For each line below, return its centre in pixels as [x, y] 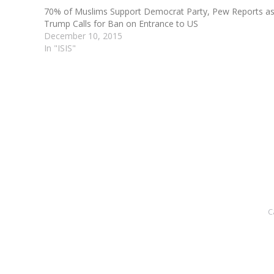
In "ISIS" [60, 48]
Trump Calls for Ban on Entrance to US [121, 24]
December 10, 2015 [83, 36]
